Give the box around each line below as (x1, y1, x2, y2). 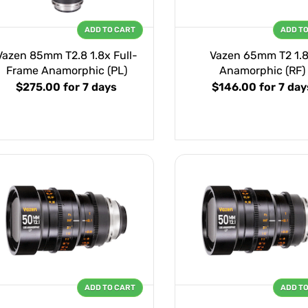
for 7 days (63, 80, 117, 94)
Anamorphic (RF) (219, 64, 305, 78)
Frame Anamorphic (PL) (5, 64, 127, 78)
